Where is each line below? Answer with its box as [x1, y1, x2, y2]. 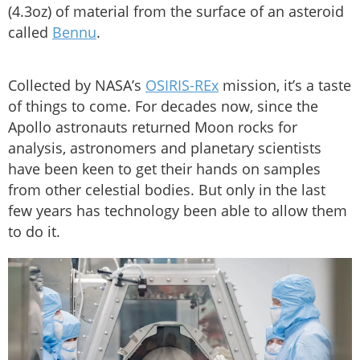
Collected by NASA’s [8, 76, 145, 96]
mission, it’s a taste [219, 76, 351, 96]
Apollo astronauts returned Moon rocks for [8, 117, 297, 137]
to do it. [8, 222, 60, 242]
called [8, 22, 52, 43]
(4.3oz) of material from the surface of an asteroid [8, 2, 344, 22]
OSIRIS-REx [145, 76, 219, 96]
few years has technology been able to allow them [8, 201, 347, 221]
